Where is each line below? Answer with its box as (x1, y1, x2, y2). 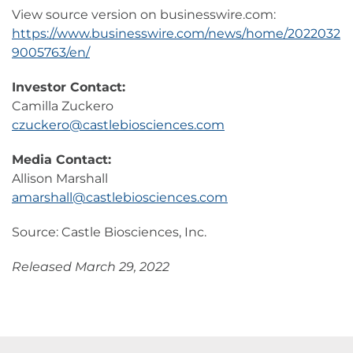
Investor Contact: (12, 80, 125, 95)
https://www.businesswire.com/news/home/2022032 (12, 26, 340, 42)
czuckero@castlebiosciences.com (12, 117, 225, 133)
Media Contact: (12, 152, 111, 168)
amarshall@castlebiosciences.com (12, 190, 228, 206)
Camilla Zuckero (12, 98, 113, 114)
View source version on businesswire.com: (12, 7, 276, 23)
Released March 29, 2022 (12, 259, 169, 275)
